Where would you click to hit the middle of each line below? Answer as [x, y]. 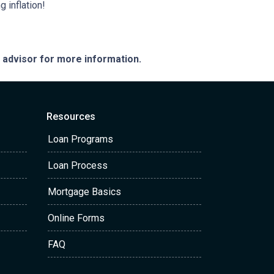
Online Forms [76, 218]
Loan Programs [80, 139]
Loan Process [78, 165]
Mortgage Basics [84, 192]
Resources [71, 117]
